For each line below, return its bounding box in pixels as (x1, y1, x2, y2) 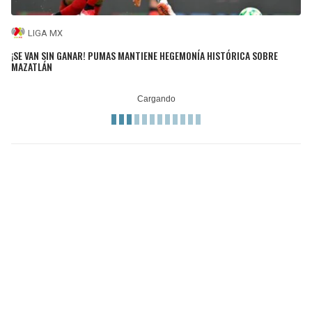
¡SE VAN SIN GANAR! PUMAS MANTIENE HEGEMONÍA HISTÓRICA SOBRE (11, 47, 278, 63)
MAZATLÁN (11, 58, 52, 74)
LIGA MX (28, 27, 63, 38)
